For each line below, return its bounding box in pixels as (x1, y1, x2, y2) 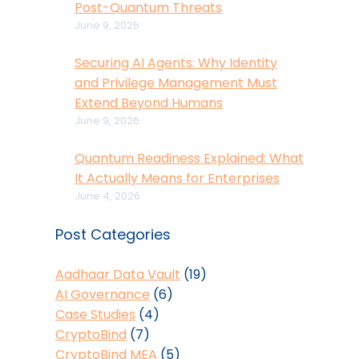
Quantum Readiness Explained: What (74, 149, 304, 168)
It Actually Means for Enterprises (74, 169, 280, 188)
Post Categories (54, 224, 171, 245)
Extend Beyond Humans (74, 94, 223, 113)
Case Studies (54, 305, 135, 325)
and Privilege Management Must (74, 74, 277, 93)
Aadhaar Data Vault (54, 265, 180, 284)
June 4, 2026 (74, 188, 140, 204)
